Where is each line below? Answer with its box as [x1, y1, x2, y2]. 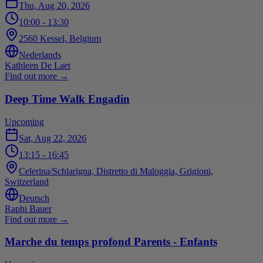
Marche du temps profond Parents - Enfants [5, 235, 217, 248]
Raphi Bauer [5, 203, 52, 214]
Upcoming [5, 116, 44, 127]
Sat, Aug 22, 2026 [19, 133, 86, 143]
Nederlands [19, 50, 61, 60]
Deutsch [19, 193, 49, 203]
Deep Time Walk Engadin [5, 92, 130, 105]
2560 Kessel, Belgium [19, 33, 101, 44]
